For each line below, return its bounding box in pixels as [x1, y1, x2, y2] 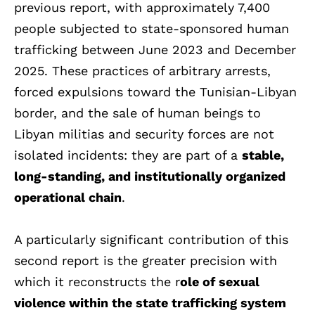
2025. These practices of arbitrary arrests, [14, 63, 271, 78]
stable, [242, 147, 284, 162]
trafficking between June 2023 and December [14, 41, 296, 57]
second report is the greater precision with [14, 252, 277, 268]
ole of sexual [180, 274, 259, 289]
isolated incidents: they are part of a [14, 147, 242, 162]
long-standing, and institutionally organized [14, 168, 285, 184]
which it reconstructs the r [14, 274, 180, 289]
